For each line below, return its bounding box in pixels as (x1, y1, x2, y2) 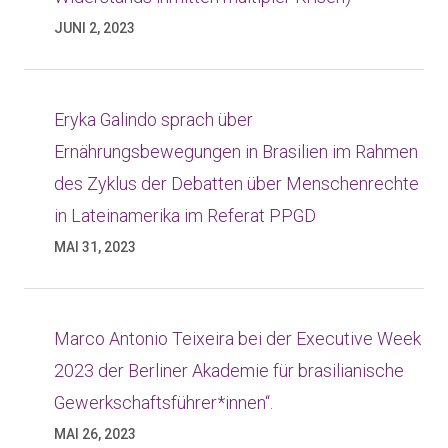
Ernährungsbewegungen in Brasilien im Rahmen (54, 141, 418, 162)
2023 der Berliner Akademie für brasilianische (54, 360, 404, 381)
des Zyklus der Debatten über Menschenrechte (54, 173, 419, 194)
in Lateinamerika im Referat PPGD (54, 205, 316, 226)
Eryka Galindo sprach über (54, 109, 253, 130)
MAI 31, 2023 (54, 239, 136, 255)
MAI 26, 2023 (54, 426, 136, 442)
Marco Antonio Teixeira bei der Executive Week (54, 328, 421, 349)
